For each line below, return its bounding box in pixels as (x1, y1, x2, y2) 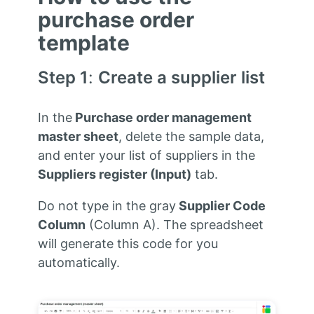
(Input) (146, 167, 191, 182)
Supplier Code (175, 198, 266, 214)
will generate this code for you (37, 236, 218, 252)
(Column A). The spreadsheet (85, 217, 264, 233)
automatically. (37, 255, 120, 271)
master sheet (37, 129, 118, 144)
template (37, 30, 130, 56)
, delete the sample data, (118, 129, 264, 144)
